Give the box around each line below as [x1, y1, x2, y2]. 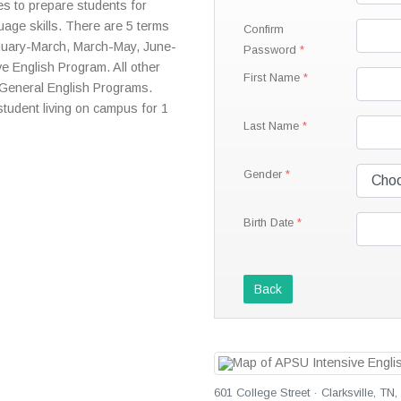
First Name [243, 70, 300, 84]
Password [243, 42, 296, 56]
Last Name [243, 118, 299, 132]
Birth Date [243, 215, 294, 229]
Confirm [243, 21, 284, 36]
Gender [243, 166, 282, 181]
